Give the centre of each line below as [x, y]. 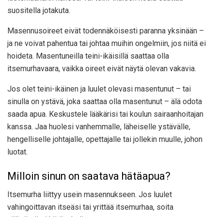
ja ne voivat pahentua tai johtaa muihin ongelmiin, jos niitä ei [107, 43]
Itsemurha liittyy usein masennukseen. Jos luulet [90, 195]
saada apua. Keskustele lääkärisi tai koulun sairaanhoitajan [105, 114]
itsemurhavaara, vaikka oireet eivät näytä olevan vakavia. [102, 68]
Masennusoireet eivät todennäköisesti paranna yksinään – [106, 31]
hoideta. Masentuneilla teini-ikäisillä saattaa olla [88, 56]
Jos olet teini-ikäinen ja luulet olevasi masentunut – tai [99, 89]
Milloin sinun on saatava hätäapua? [89, 176]
